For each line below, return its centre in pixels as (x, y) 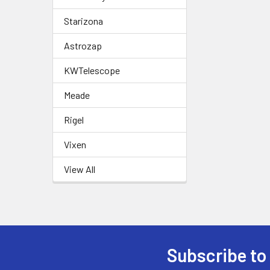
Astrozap (83, 46)
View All (80, 169)
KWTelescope (92, 70)
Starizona (83, 21)
